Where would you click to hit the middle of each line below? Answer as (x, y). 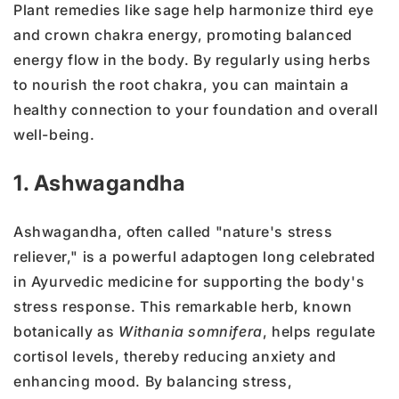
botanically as (66, 332)
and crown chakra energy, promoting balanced (183, 35)
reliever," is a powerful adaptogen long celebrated (195, 257)
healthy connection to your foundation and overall (196, 110)
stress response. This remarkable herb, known (183, 307)
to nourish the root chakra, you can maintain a (181, 85)
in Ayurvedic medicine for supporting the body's (189, 282)
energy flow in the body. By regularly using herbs (192, 60)
